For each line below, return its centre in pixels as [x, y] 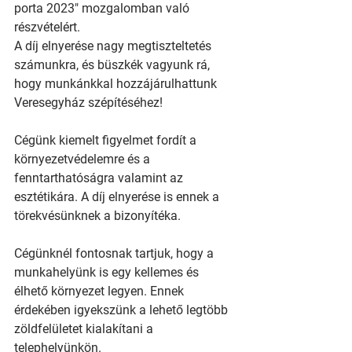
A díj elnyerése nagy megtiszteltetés [114, 46]
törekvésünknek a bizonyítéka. [97, 216]
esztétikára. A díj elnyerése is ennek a [118, 197]
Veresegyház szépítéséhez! [88, 103]
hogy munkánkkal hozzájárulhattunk [117, 84]
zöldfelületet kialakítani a [85, 329]
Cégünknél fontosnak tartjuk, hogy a [115, 253]
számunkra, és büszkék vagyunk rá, [114, 65]
